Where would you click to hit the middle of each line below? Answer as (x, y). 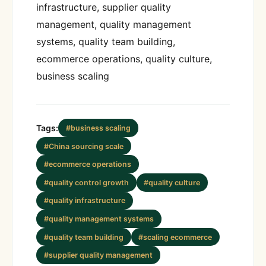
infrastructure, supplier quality (104, 7)
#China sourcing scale (83, 146)
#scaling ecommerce (175, 237)
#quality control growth (86, 182)
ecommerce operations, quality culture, (124, 59)
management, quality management (114, 25)
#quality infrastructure (84, 201)
